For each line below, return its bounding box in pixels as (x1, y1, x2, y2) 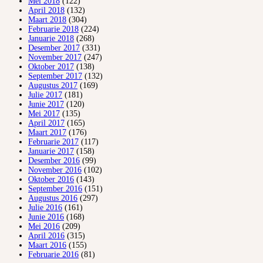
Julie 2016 (28, 203, 62, 213)
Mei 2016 (28, 222, 60, 231)
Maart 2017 (28, 128, 66, 137)
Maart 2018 (28, 15, 66, 25)
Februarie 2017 (28, 137, 79, 147)
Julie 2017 (28, 90, 62, 100)
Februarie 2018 (28, 25, 79, 34)
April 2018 (28, 6, 65, 15)
